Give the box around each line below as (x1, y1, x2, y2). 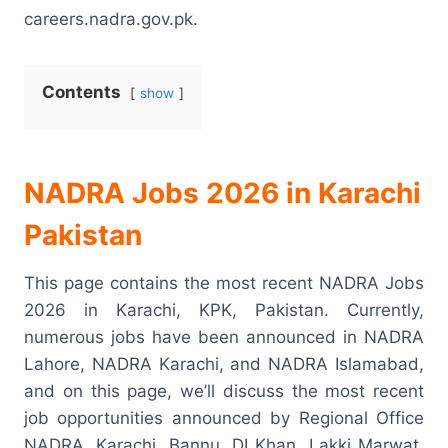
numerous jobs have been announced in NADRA (24, 326, 424, 347)
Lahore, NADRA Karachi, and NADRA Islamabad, (24, 353, 424, 374)
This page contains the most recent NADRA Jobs (24, 272, 424, 293)
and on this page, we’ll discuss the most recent (24, 380, 424, 401)
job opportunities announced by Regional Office (24, 407, 424, 428)
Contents (42, 81, 121, 102)
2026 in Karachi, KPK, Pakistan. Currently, (24, 299, 424, 320)
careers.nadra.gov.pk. (24, 8, 198, 29)
